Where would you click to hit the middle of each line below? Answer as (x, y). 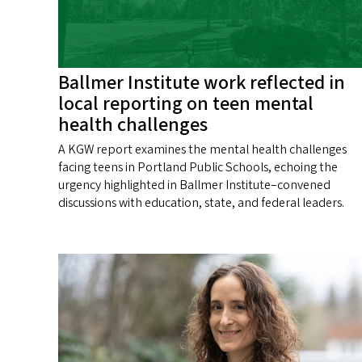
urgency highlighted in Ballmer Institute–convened (194, 185)
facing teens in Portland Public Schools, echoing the (198, 167)
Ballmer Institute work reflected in (202, 82)
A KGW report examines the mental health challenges (202, 149)
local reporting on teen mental (186, 103)
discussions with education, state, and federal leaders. (201, 202)
